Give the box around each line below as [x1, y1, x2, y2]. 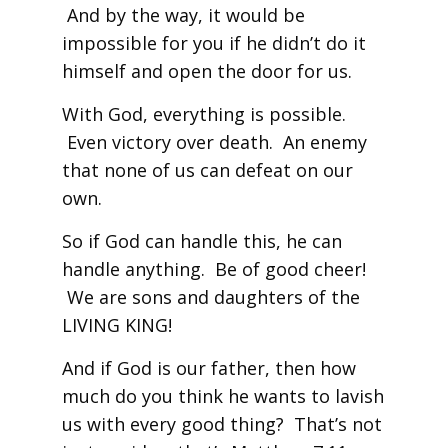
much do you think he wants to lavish [61, 384, 384, 408]
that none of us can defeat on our [61, 158, 353, 182]
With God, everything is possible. [61, 102, 346, 126]
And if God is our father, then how [61, 356, 356, 380]
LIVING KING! [61, 313, 172, 337]
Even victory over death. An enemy [61, 130, 367, 154]
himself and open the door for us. [61, 59, 352, 83]
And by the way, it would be [61, 3, 305, 27]
